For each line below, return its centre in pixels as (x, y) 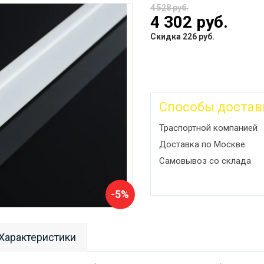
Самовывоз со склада (205, 161)
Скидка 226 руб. (182, 36)
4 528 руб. (169, 7)
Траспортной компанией (208, 128)
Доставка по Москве (202, 144)
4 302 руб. (189, 22)
